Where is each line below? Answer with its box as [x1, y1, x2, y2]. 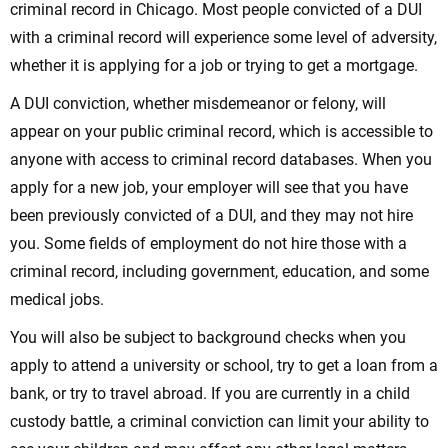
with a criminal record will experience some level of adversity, [10, 28, 437, 48]
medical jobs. [10, 290, 104, 310]
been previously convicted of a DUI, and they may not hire [10, 206, 413, 226]
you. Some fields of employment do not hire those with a [10, 234, 407, 254]
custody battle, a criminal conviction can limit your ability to [10, 412, 429, 432]
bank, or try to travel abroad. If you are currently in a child [10, 384, 410, 404]
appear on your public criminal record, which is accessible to [10, 122, 433, 142]
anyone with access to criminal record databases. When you [10, 150, 432, 170]
